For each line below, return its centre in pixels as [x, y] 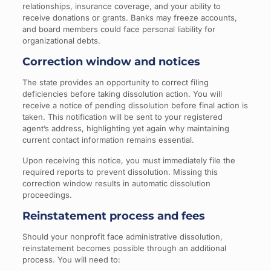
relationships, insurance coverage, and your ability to [121, 6]
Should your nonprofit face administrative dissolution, [122, 237]
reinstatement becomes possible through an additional [124, 248]
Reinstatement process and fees [113, 216]
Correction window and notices [111, 62]
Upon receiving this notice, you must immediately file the [129, 160]
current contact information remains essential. [108, 140]
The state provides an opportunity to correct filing [115, 82]
